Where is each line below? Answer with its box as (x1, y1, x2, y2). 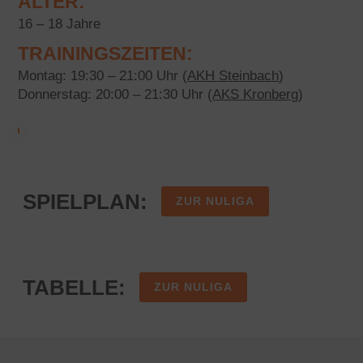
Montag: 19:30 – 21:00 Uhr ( (18, 68, 188, 83)
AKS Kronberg (212, 87, 299, 102)
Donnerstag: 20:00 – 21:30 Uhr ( (18, 87, 213, 102)
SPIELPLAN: (23, 190, 147, 214)
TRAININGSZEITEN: (18, 43, 194, 64)
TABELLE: (23, 275, 126, 300)
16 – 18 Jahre (18, 16, 101, 32)
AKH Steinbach (187, 68, 280, 83)
